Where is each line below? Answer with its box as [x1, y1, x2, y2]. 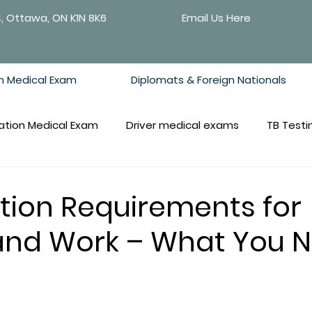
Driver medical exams [126, 117, 239, 132]
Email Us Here [182, 10, 251, 25]
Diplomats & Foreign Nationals [131, 72, 286, 87]
